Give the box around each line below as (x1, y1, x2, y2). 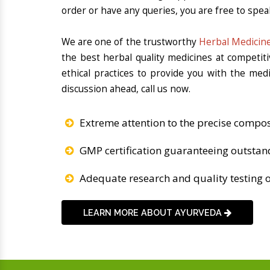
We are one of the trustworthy (61, 36, 199, 49)
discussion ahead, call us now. (61, 83, 190, 96)
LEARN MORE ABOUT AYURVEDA (83, 207, 225, 218)
